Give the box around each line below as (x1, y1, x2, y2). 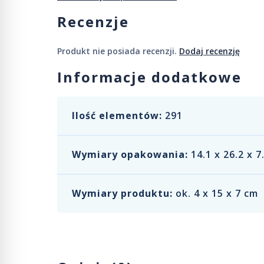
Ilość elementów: (72, 109, 162, 122)
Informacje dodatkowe (57, 67, 242, 87)
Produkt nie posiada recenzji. (57, 45, 179, 57)
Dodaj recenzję (179, 45, 240, 57)
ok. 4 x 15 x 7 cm (176, 187, 258, 200)
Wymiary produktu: (72, 187, 173, 200)
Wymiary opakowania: (72, 148, 188, 161)
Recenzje (57, 12, 129, 31)
